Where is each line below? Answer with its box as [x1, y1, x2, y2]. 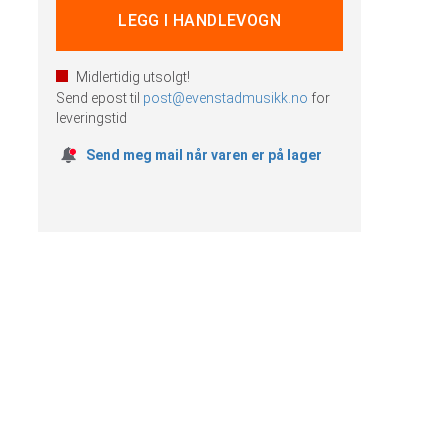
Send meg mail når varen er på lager [86, 147, 323, 164]
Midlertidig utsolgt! [76, 69, 191, 85]
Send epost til [56, 90, 144, 107]
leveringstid [56, 110, 128, 127]
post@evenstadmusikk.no [143, 90, 309, 107]
